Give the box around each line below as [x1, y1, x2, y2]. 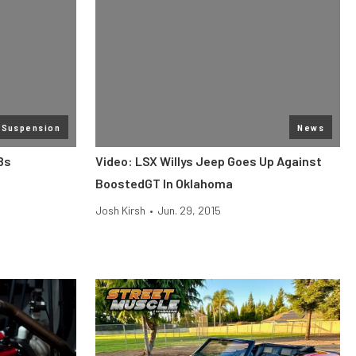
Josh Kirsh [95, 203, 145, 217]
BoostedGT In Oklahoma [95, 176, 233, 191]
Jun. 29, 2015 [157, 203, 221, 217]
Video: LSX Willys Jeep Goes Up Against [95, 153, 322, 168]
